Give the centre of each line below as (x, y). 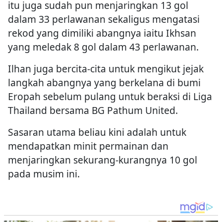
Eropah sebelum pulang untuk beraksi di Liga (110, 97)
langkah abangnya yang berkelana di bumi (104, 83)
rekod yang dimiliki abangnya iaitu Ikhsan (102, 33)
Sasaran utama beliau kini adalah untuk (97, 132)
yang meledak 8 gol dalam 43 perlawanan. (103, 47)
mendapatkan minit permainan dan (88, 146)
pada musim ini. (44, 174)
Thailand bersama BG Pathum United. (93, 111)
